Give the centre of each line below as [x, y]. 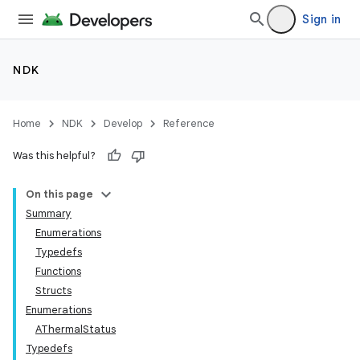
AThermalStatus [76, 329]
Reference [189, 123]
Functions [58, 271]
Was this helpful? [54, 155]
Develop [123, 123]
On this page [59, 194]
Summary [49, 213]
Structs [53, 290]
